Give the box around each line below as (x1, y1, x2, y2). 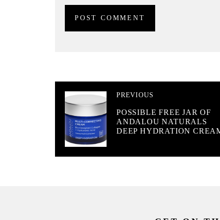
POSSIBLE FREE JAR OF (116, 108, 212, 117)
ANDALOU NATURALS (116, 117, 207, 126)
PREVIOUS (116, 91, 154, 99)
